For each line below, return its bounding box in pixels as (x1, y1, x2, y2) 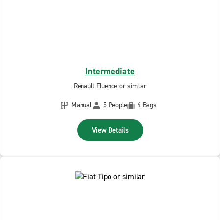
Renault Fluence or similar (73, 82, 147, 91)
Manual (71, 100, 92, 110)
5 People (103, 100, 127, 110)
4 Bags (137, 100, 157, 110)
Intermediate (85, 65, 135, 77)
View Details (91, 125, 129, 135)
